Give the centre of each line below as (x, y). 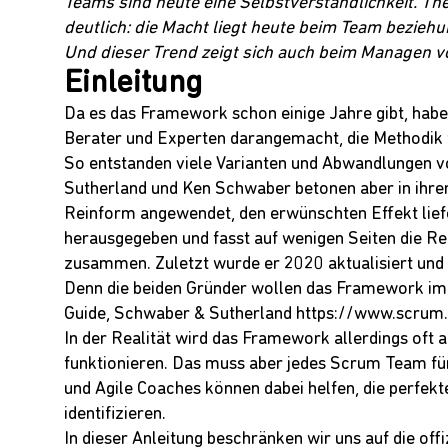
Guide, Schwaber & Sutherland (180, 315)
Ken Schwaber (236, 190)
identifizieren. (115, 415)
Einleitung (133, 84)
